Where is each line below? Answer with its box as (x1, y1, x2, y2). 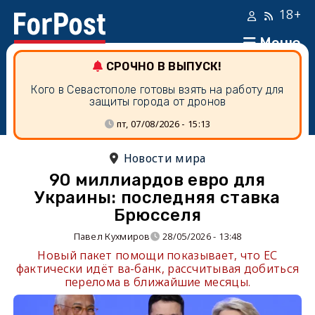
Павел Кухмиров (73, 230, 150, 243)
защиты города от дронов (89, 95, 226, 108)
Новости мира (123, 150, 206, 166)
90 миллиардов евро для (49, 170, 266, 190)
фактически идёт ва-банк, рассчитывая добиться (15, 261, 300, 276)
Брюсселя (113, 205, 202, 225)
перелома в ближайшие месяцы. (64, 274, 251, 290)
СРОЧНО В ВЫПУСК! (105, 60, 222, 73)
